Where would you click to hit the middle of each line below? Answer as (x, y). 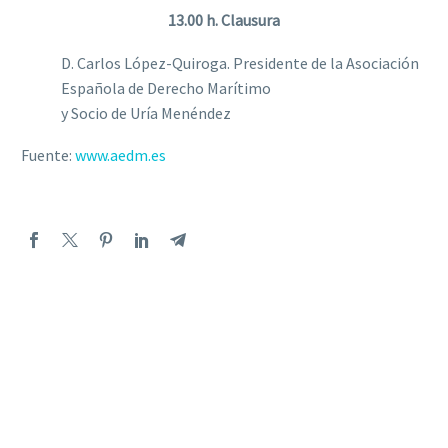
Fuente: (46, 155)
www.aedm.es (119, 155)
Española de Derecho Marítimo (166, 87)
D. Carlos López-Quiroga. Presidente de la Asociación (240, 62)
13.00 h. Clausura (224, 20)
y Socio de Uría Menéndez (146, 112)
